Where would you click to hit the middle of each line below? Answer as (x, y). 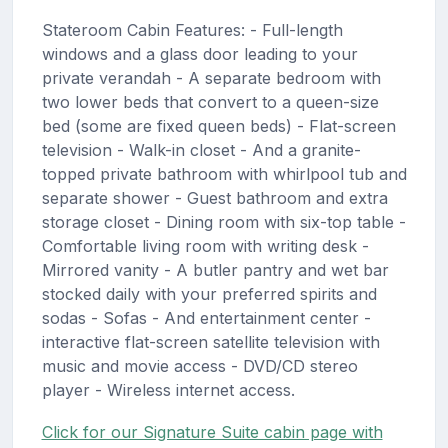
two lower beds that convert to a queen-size (210, 101)
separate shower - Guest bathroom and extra (214, 197)
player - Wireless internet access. (168, 389)
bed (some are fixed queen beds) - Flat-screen (218, 125)
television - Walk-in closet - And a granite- (201, 149)
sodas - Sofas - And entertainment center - (206, 317)
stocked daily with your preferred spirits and (209, 293)
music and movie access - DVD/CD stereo (199, 365)
